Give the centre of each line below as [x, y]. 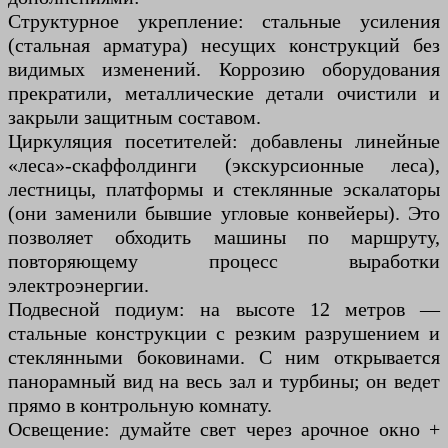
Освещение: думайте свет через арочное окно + [224, 428]
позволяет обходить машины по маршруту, [224, 236]
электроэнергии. [78, 284]
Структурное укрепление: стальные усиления [224, 20]
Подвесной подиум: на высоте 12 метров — [224, 308]
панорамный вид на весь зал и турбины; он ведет [224, 380]
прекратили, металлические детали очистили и [224, 92]
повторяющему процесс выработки [224, 260]
